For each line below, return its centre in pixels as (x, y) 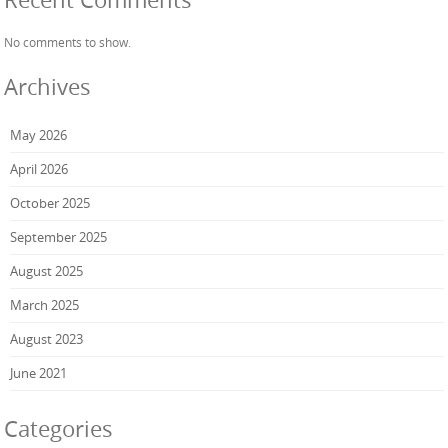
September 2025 (58, 236)
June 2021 (38, 372)
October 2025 (50, 202)
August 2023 (46, 338)
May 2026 (38, 134)
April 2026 (39, 168)
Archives (47, 86)
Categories (58, 428)
